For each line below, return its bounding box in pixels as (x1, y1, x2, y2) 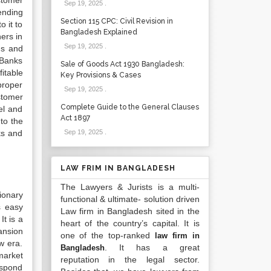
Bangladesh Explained (60, 28, 137, 36)
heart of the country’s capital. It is (60, 218, 200, 228)
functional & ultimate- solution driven (60, 194, 200, 204)
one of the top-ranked (60, 230, 155, 240)
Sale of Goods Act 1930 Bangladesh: (60, 60, 184, 68)
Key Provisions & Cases (60, 71, 141, 79)
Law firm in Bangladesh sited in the (60, 206, 200, 216)
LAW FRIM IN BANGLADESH (60, 164, 175, 172)
